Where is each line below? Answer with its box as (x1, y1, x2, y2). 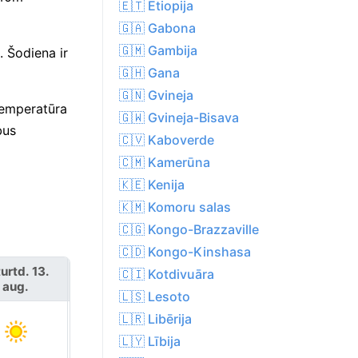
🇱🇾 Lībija (119, 333, 181, 350)
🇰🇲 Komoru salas (119, 199, 231, 216)
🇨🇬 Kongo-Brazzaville (119, 221, 259, 238)
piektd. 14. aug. (74, 271, 165, 287)
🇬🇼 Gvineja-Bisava (119, 109, 239, 126)
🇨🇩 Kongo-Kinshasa (119, 244, 251, 261)
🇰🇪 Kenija (119, 177, 185, 193)
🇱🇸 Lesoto (119, 288, 190, 305)
